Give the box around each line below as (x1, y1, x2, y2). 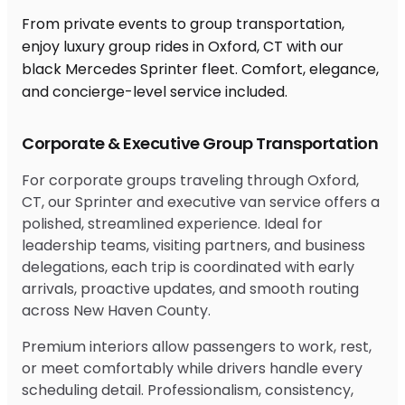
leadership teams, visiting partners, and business (22, 234, 365, 256)
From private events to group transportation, (22, 13, 344, 34)
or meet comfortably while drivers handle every (22, 357, 363, 379)
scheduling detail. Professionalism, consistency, (22, 379, 353, 400)
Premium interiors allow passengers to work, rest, (22, 335, 372, 357)
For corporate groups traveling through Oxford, (22, 169, 359, 191)
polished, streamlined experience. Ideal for (22, 212, 323, 234)
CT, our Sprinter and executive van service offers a (22, 191, 380, 212)
